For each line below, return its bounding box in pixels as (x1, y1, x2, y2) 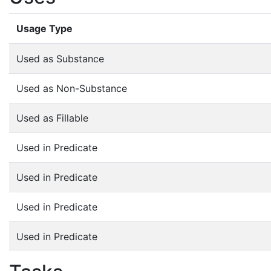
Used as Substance (16, 52, 104, 65)
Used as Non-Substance (16, 82, 127, 94)
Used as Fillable (16, 111, 88, 124)
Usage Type (16, 22, 73, 34)
